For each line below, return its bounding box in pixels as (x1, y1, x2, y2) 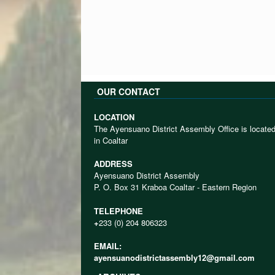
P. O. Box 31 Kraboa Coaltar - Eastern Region (94, 181, 257, 193)
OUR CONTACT (97, 85, 160, 98)
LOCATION (94, 110, 134, 123)
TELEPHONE (94, 204, 143, 217)
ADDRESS (94, 158, 133, 170)
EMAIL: (94, 240, 122, 252)
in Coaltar (94, 134, 128, 146)
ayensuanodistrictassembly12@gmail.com (94, 252, 255, 264)
